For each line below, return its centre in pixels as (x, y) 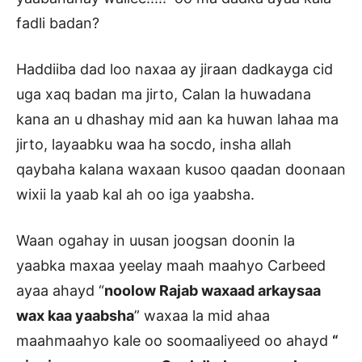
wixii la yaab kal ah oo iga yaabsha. (135, 195)
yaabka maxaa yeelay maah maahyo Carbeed (171, 266)
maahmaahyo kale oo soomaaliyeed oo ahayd (174, 341)
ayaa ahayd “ (60, 291)
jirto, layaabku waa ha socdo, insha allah (154, 145)
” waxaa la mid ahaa (202, 316)
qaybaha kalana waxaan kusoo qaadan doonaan (181, 170)
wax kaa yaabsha (75, 316)
